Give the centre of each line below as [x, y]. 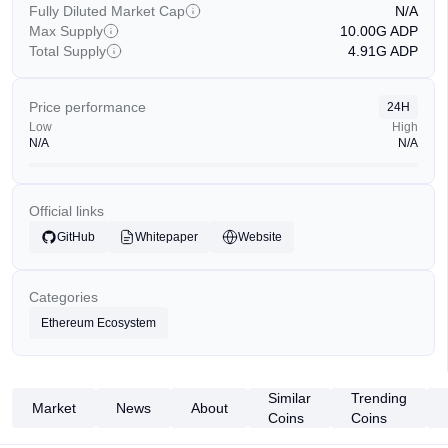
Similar [289, 398]
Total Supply [67, 51]
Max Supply [66, 31]
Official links [66, 211]
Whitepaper [166, 237]
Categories [63, 297]
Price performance [87, 107]
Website [260, 237]
